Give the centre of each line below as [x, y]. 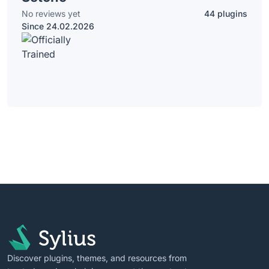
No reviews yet [51, 14]
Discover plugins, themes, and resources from [97, 258]
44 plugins [226, 14]
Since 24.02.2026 [58, 26]
